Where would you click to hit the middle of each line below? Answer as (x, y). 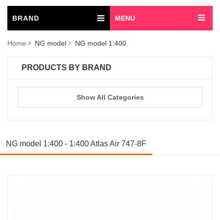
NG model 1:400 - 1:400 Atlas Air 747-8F (76, 144)
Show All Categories (110, 97)
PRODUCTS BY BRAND (67, 68)
